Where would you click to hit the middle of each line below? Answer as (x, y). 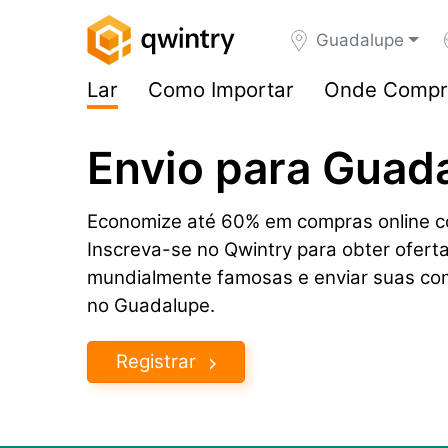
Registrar (156, 361)
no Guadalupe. (151, 305)
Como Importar (221, 89)
